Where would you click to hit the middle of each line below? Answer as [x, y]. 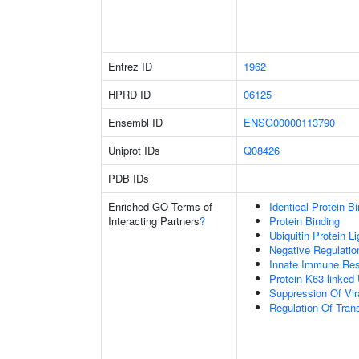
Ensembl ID [135, 122]
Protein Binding [305, 221]
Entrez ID [130, 66]
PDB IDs [129, 178]
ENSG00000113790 [289, 122]
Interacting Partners [154, 221]
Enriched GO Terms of [160, 206]
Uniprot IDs [134, 150]
